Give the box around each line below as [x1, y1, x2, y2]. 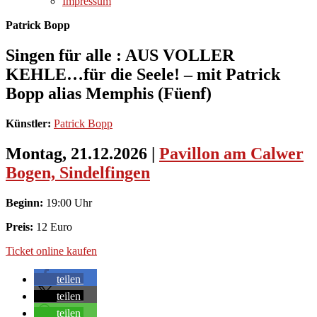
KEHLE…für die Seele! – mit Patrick [6, 64, 280, 83]
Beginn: [6, 196, 43, 209]
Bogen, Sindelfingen [6, 163, 150, 182]
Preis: [6, 220, 36, 233]
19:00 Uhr [43, 196, 92, 209]
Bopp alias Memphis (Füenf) [6, 83, 212, 103]
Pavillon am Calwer [159, 144, 304, 163]
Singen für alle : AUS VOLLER [6, 45, 234, 64]
